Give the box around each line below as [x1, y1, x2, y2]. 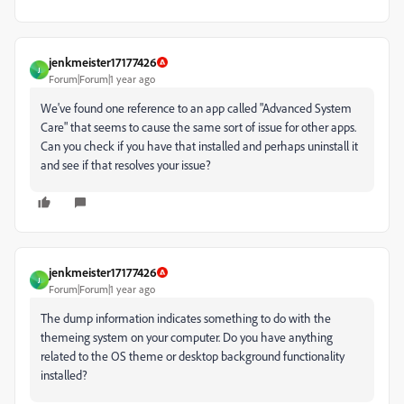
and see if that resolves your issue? [41, 157, 211, 172]
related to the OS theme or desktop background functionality [41, 348, 344, 363]
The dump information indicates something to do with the [41, 310, 331, 326]
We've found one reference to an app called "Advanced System [41, 100, 352, 115]
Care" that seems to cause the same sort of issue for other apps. [41, 119, 356, 134]
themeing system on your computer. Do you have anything [41, 329, 333, 344]
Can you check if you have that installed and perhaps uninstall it [41, 138, 358, 153]
